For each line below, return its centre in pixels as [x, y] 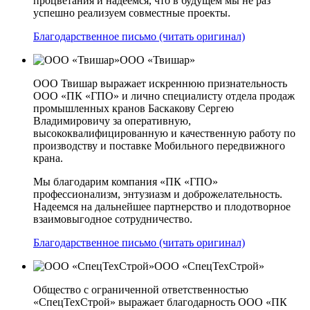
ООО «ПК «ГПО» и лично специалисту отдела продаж [164, 95]
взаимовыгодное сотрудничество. [113, 219]
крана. [48, 158]
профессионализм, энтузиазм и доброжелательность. [158, 194]
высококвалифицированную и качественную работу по [164, 133]
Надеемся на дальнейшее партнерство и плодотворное [162, 206]
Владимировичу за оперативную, [112, 120]
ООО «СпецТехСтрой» [209, 266]
